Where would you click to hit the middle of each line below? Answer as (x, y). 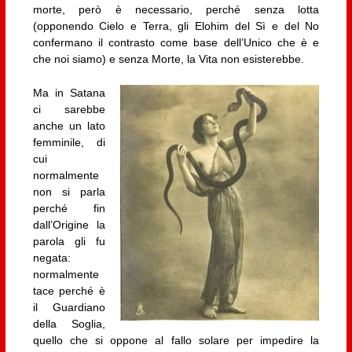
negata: (51, 258)
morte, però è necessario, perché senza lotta (176, 10)
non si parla (69, 192)
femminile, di (69, 143)
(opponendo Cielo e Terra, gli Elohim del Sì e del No (176, 26)
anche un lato (69, 126)
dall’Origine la (69, 225)
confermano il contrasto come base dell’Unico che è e (176, 43)
